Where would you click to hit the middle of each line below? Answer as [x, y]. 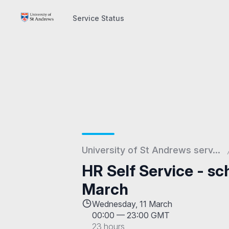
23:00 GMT [148, 215]
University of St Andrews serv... [151, 150]
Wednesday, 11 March [132, 204]
